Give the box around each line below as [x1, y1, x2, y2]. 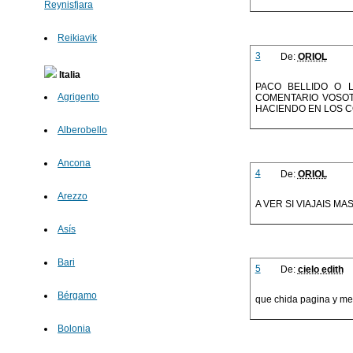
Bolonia [58, 323, 91, 335]
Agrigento [58, 91, 100, 103]
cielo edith [297, 264, 344, 276]
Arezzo [58, 191, 88, 203]
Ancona [58, 158, 91, 169]
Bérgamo [58, 290, 98, 302]
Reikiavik [58, 32, 98, 44]
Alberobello [58, 124, 108, 136]
